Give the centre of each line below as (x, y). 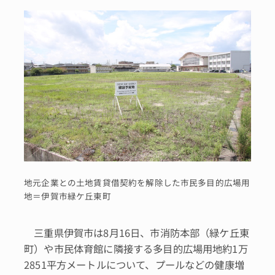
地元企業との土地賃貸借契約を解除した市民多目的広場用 (137, 182)
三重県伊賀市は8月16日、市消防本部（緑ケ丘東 (137, 233)
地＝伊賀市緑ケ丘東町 (68, 196)
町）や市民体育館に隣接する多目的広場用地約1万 (136, 249)
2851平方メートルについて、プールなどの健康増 (134, 265)
